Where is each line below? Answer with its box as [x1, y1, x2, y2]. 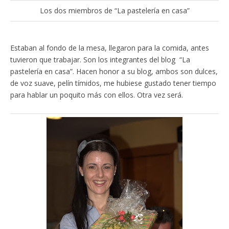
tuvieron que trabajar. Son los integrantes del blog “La [10, 55, 190, 65]
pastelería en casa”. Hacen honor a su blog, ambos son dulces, [10, 66, 218, 77]
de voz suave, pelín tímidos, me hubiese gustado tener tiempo [10, 78, 216, 88]
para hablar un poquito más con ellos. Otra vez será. [10, 90, 183, 100]
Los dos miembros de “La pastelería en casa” [39, 6, 190, 16]
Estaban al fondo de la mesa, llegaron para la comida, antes [10, 43, 209, 53]
